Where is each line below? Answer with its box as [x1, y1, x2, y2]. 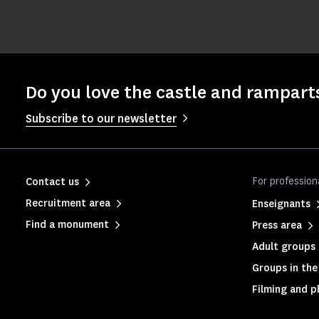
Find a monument [26, 218, 109, 232]
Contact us [26, 175, 79, 189]
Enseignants [252, 197, 310, 211]
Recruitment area [26, 197, 110, 211]
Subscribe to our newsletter [26, 111, 177, 127]
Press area [252, 219, 302, 233]
